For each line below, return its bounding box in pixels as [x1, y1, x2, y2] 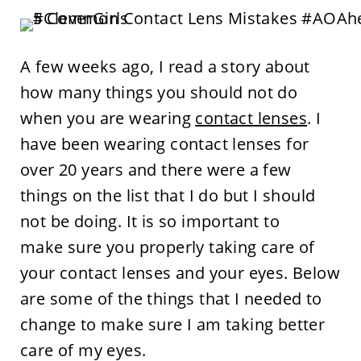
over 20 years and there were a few [19, 159, 292, 180]
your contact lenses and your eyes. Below [19, 262, 340, 284]
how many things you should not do [19, 81, 298, 103]
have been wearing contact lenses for [19, 133, 309, 155]
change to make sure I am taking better [19, 313, 326, 335]
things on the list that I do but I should [19, 185, 316, 206]
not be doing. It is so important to [19, 210, 280, 232]
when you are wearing [19, 107, 196, 129]
